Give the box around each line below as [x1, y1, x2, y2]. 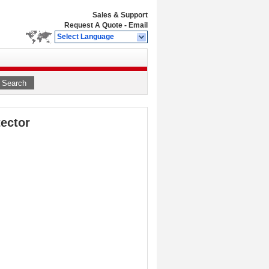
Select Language [57, 32, 114, 41]
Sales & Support [92, 11, 148, 19]
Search [2, 78, 26, 88]
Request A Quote [64, 21, 122, 29]
